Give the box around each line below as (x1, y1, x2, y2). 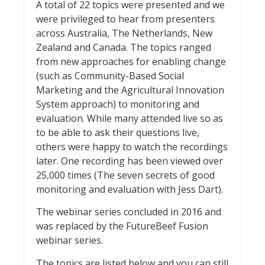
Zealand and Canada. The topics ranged (36, 40, 211, 54)
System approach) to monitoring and (36, 97, 199, 111)
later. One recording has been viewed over (36, 154, 223, 167)
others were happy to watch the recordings (36, 140, 228, 153)
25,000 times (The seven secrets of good (36, 168, 215, 182)
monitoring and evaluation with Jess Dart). (36, 182, 223, 196)
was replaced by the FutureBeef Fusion (36, 219, 208, 233)
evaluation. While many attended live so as (36, 111, 223, 125)
